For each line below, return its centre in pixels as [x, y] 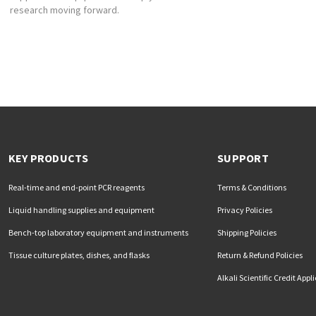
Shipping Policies [247, 233]
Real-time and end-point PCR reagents [76, 188]
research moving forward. [65, 10]
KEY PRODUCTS [48, 158]
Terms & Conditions [252, 188]
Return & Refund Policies [260, 255]
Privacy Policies [245, 210]
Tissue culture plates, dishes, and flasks [79, 255]
